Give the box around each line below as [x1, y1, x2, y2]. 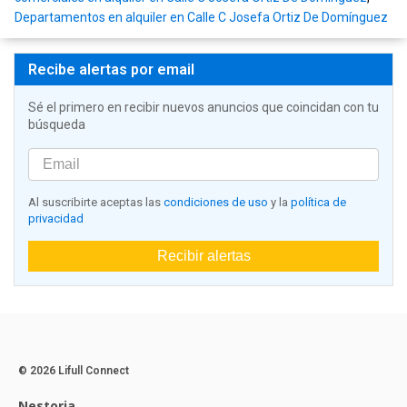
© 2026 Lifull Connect [18, 364, 129, 378]
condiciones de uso [164, 195, 268, 210]
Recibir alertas [156, 248, 251, 264]
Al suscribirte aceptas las [28, 195, 164, 210]
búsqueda [28, 117, 85, 133]
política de [291, 195, 346, 210]
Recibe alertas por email [28, 61, 194, 79]
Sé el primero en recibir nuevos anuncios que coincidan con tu [28, 100, 379, 115]
